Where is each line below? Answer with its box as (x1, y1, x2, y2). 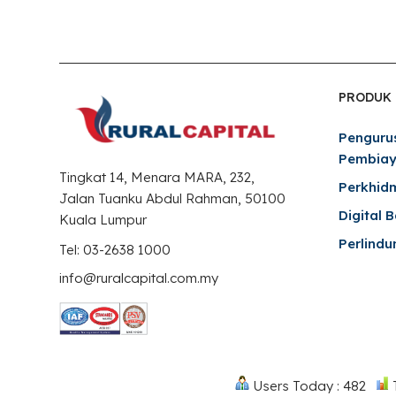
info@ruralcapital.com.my (59, 270, 219, 287)
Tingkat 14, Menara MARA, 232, (59, 169, 255, 187)
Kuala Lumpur (59, 211, 148, 229)
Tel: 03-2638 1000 (59, 241, 171, 259)
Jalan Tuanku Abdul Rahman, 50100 (59, 190, 286, 208)
